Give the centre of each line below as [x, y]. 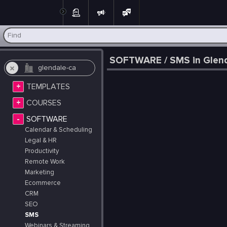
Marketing [40, 173]
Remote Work [45, 162]
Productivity [42, 151]
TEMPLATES [48, 87]
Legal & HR [41, 141]
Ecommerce [43, 183]
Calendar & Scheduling [59, 130]
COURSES [44, 103]
